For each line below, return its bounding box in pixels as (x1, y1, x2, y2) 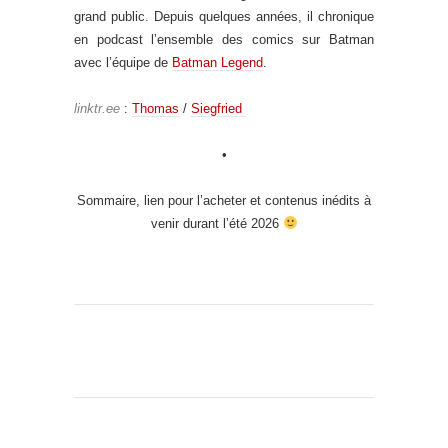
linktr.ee (74, 100, 120, 116)
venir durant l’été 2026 (150, 215, 283, 231)
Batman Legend (172, 54, 263, 70)
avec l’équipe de (74, 54, 172, 70)
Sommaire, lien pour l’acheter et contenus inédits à (77, 192, 371, 208)
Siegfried (191, 100, 246, 116)
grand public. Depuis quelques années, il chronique (74, 8, 374, 24)
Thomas (132, 100, 179, 116)
